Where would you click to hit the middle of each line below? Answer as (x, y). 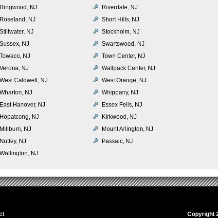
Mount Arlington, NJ (127, 129)
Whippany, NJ (120, 92)
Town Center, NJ (123, 56)
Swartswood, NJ (123, 44)
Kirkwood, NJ (119, 117)
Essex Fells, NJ (122, 104)
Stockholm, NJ (121, 31)
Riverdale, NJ (120, 7)
